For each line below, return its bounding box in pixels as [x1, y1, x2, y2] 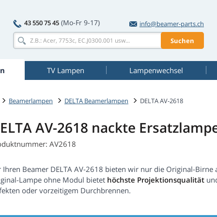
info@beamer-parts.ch [139, 19, 204, 28]
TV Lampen [46, 65, 84, 75]
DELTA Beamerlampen [64, 96, 128, 105]
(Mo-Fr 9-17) [61, 18, 100, 27]
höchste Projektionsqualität [107, 175, 204, 185]
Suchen [170, 36, 194, 45]
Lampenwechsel [129, 65, 183, 75]
